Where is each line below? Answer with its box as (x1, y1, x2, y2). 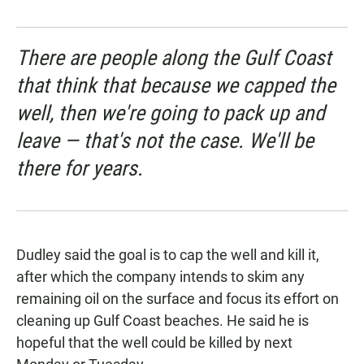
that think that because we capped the (16, 73, 336, 98)
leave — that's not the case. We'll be (16, 128, 314, 154)
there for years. (16, 156, 143, 181)
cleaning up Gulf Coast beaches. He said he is (16, 312, 309, 330)
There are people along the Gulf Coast (16, 45, 331, 71)
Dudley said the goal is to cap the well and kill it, (16, 246, 319, 264)
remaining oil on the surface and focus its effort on (16, 290, 339, 308)
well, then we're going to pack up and (16, 101, 325, 126)
